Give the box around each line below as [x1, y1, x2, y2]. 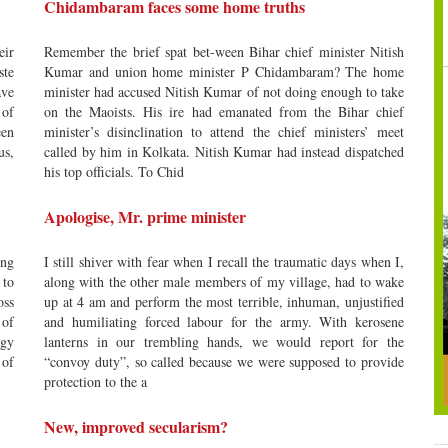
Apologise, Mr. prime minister [44, 205, 246, 228]
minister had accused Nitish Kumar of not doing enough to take [44, 82, 404, 101]
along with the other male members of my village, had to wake [44, 272, 404, 291]
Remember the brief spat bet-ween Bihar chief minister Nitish [44, 42, 404, 61]
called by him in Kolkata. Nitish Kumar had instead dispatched [44, 142, 404, 161]
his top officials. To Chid [44, 162, 184, 181]
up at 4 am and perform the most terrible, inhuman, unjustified [44, 292, 404, 311]
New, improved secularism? [44, 415, 228, 438]
